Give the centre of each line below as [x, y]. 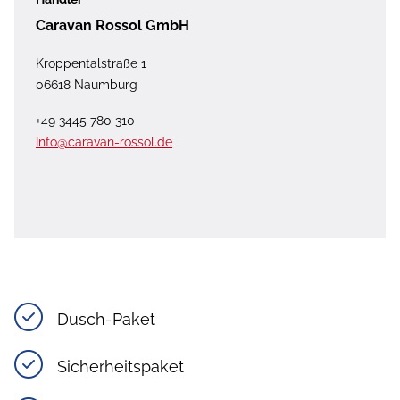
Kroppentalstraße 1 [91, 64]
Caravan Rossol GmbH [112, 26]
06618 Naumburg [87, 85]
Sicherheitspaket [121, 367]
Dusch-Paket [106, 320]
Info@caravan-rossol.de [104, 142]
